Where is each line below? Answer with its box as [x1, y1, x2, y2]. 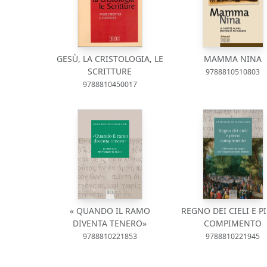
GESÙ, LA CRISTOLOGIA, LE [56, 53, 163, 64]
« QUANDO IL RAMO [69, 205, 150, 216]
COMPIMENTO [204, 218, 262, 229]
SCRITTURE [88, 66, 132, 77]
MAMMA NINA [204, 53, 262, 64]
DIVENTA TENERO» [73, 218, 147, 229]
